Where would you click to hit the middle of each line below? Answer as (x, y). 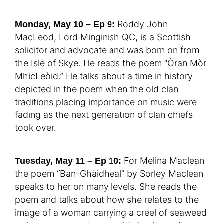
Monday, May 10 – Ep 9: (65, 25)
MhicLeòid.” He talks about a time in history (104, 76)
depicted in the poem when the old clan (97, 89)
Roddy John (141, 24)
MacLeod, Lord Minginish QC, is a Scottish (103, 37)
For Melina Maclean (163, 161)
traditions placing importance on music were (106, 102)
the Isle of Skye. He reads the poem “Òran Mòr (111, 63)
